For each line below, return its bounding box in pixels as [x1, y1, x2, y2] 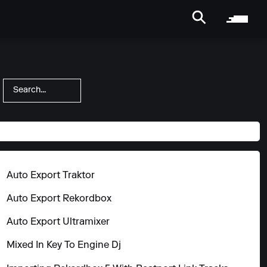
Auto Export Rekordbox [7, 194, 112, 204]
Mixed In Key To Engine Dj [7, 241, 122, 251]
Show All [214, 126, 257, 137]
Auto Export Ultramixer [7, 218, 110, 228]
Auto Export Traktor [7, 170, 95, 181]
